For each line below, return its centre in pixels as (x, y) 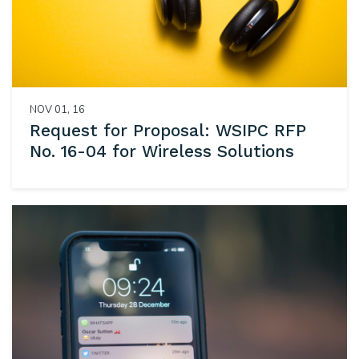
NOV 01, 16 (57, 109)
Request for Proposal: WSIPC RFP (167, 131)
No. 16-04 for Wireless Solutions (161, 151)
